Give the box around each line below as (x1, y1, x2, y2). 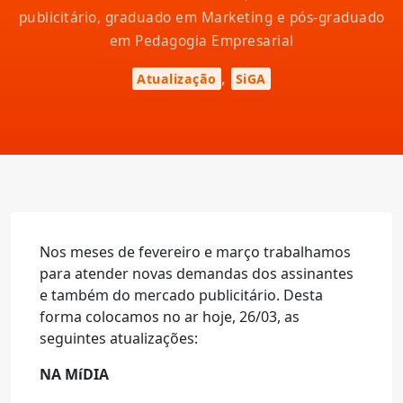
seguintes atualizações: (40, 328, 198, 348)
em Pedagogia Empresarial (109, 31, 294, 50)
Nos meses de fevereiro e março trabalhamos (40, 242, 351, 262)
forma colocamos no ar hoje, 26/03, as (40, 307, 300, 327)
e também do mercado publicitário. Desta (40, 285, 323, 305)
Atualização (137, 70, 217, 87)
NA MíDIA (40, 364, 109, 384)
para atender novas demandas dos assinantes (40, 264, 354, 283)
